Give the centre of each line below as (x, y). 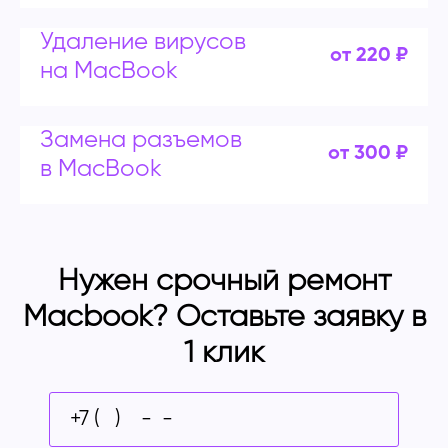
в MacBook (101, 168)
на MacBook (109, 70)
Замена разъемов (141, 139)
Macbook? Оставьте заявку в (224, 317)
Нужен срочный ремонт (224, 281)
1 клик (224, 353)
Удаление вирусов (143, 41)
